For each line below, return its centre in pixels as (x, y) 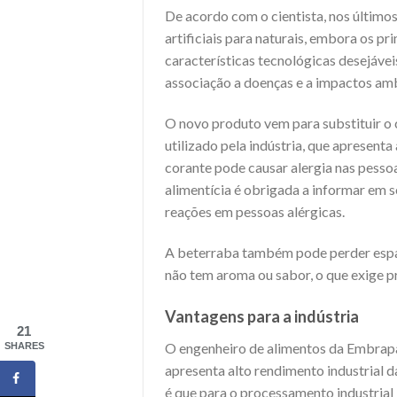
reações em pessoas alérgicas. (255, 211)
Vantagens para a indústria (263, 316)
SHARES (24, 346)
